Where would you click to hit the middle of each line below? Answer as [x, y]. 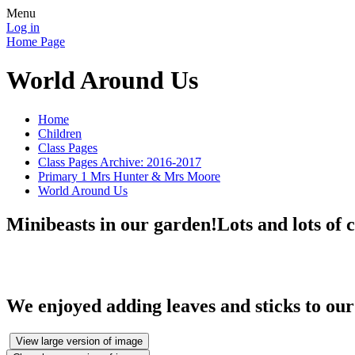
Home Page [36, 42]
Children [60, 133]
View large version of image [79, 341]
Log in [23, 27]
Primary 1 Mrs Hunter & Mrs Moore [129, 176]
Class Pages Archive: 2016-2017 [120, 162]
